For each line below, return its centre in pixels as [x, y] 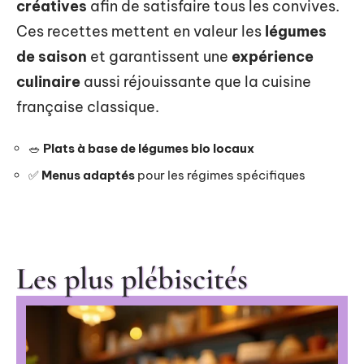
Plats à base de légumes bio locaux [149, 148]
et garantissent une [159, 57]
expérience [273, 57]
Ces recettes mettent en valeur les [141, 32]
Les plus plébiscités [132, 278]
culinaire [48, 82]
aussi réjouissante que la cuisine [196, 82]
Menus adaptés [88, 175]
